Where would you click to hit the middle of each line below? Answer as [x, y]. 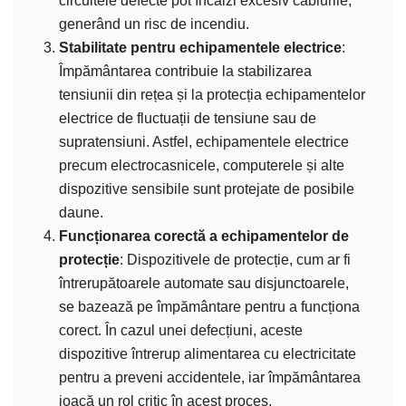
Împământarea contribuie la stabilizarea [185, 71]
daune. [81, 212]
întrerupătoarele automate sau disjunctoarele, [204, 283]
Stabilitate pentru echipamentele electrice [200, 47]
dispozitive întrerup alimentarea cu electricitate [208, 353]
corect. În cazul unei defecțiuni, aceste [181, 330]
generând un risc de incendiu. [154, 24]
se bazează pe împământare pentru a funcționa [209, 306]
